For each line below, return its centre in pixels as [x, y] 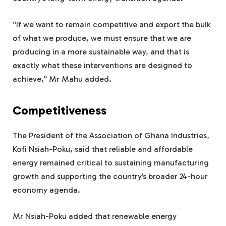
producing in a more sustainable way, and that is [101, 51]
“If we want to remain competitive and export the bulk [111, 24]
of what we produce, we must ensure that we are [102, 38]
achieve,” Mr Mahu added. [62, 79]
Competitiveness [60, 111]
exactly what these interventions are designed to [102, 65]
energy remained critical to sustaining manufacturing [111, 163]
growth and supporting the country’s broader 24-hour [110, 177]
